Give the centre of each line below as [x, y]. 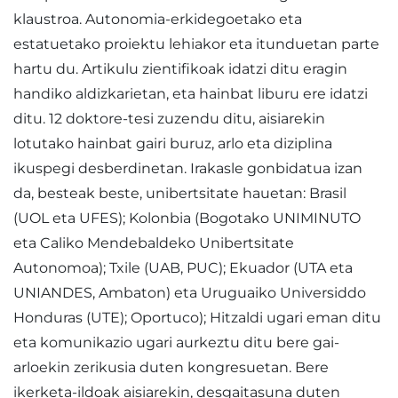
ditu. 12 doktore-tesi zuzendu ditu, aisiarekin [169, 119]
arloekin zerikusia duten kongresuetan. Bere [171, 367]
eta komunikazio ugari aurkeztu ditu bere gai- [176, 342]
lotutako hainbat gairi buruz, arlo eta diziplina [173, 143]
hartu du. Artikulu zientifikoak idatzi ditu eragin [180, 69]
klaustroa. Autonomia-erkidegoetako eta [158, 19]
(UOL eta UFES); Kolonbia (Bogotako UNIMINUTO [187, 218]
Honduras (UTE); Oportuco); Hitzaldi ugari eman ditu [197, 318]
